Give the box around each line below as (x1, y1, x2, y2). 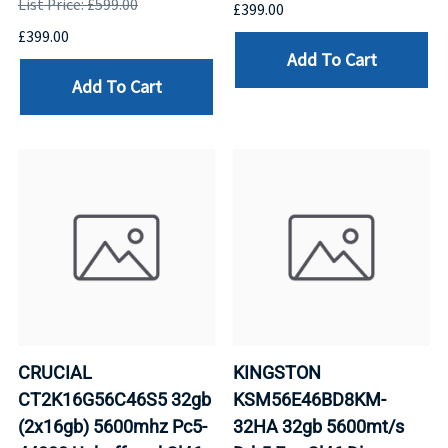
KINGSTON (233, 362, 321, 384)
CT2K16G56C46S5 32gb (18, 389, 211, 411)
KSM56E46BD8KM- (233, 389, 386, 411)
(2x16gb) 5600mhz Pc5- (18, 416, 207, 438)
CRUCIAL (18, 362, 92, 384)
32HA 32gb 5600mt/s (233, 416, 404, 438)
